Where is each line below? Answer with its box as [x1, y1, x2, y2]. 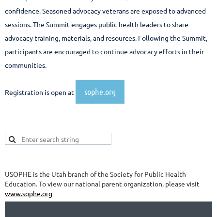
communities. [5, 60, 48, 69]
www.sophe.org [5, 189, 52, 198]
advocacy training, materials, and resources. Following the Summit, [5, 33, 207, 42]
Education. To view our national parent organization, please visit [5, 179, 200, 188]
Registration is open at [5, 87, 76, 96]
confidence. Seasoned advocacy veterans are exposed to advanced [5, 6, 206, 15]
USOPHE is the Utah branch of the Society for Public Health [5, 170, 186, 179]
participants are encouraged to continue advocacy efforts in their [5, 46, 204, 56]
